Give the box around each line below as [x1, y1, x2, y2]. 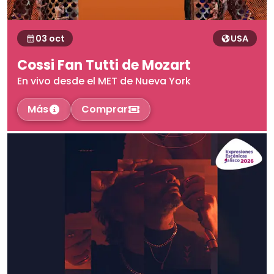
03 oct [35, 32, 65, 45]
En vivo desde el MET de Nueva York [17, 74, 191, 89]
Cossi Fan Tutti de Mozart [17, 56, 191, 75]
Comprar [81, 102, 128, 117]
